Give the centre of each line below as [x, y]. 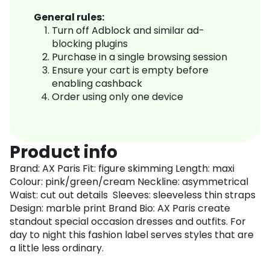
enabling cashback [97, 84]
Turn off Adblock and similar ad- [128, 31]
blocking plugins [90, 44]
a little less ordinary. [57, 248]
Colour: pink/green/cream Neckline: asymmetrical [129, 182]
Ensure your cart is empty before [130, 71]
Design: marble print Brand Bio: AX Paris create [120, 209]
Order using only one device [118, 97]
